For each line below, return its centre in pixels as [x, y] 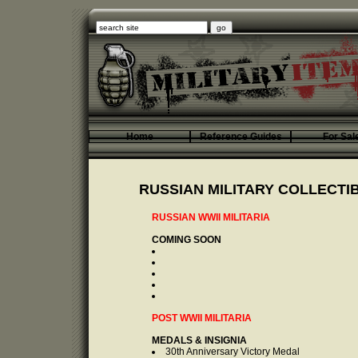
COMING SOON [187, 240]
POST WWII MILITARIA [202, 318]
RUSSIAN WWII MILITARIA [211, 217]
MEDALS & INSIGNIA [199, 340]
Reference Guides [241, 137]
